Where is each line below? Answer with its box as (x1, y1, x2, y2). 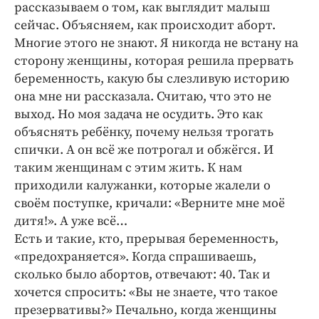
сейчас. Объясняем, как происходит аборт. (14, 16, 276, 33)
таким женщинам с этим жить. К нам (14, 159, 242, 176)
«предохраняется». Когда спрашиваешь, (14, 248, 256, 265)
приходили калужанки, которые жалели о (14, 177, 271, 194)
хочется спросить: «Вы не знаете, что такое (14, 283, 278, 300)
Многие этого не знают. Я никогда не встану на (14, 34, 298, 51)
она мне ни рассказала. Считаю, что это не (14, 88, 271, 105)
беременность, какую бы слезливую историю (14, 70, 289, 87)
